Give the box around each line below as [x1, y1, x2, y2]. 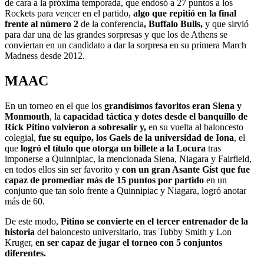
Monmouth [5, 111, 49, 121]
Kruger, [5, 237, 35, 247]
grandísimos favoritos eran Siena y [104, 100, 242, 111]
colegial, [5, 132, 38, 143]
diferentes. [5, 247, 46, 258]
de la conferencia [78, 19, 144, 29]
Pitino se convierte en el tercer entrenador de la [61, 216, 248, 226]
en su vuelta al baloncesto [146, 121, 243, 132]
